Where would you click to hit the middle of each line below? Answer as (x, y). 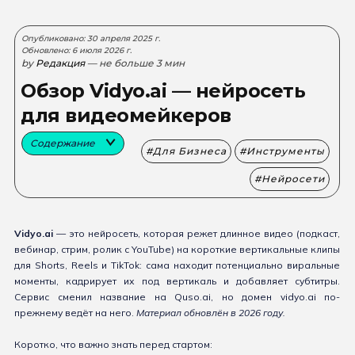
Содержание (64, 143)
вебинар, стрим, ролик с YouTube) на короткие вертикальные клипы (177, 249)
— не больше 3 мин (136, 63)
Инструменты (286, 151)
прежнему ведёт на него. (75, 313)
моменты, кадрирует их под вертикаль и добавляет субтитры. (177, 281)
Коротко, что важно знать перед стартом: (113, 344)
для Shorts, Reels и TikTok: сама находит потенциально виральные (177, 265)
